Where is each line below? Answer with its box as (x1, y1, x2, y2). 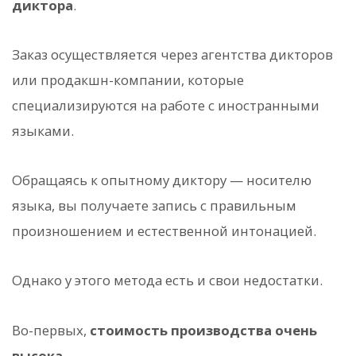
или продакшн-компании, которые (12, 70, 244, 89)
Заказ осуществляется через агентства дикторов (12, 44, 333, 64)
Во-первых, (12, 320, 90, 339)
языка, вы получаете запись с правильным (12, 196, 296, 215)
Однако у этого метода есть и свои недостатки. (12, 271, 323, 290)
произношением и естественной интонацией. (12, 222, 316, 241)
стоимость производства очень (90, 320, 317, 339)
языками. (12, 121, 74, 140)
